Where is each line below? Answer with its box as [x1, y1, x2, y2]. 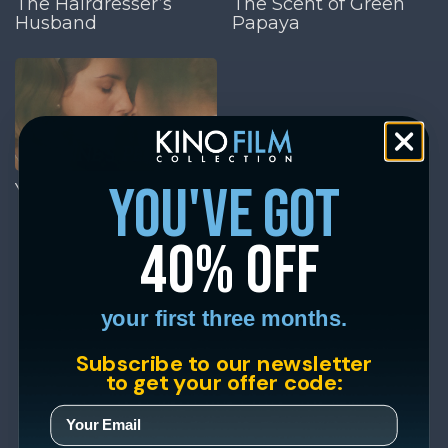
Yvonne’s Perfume [15, 179, 178, 202]
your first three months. [100, 305, 348, 331]
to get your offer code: [105, 367, 343, 396]
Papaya [231, 11, 300, 34]
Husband [15, 11, 97, 34]
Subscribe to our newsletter [75, 348, 373, 377]
